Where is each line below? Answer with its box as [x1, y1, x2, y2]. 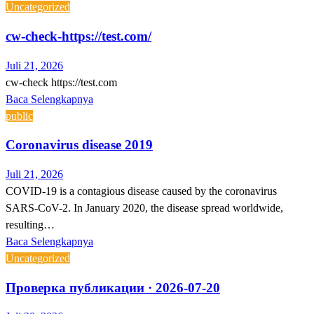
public [6, 109, 33, 122]
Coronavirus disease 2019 [6, 137, 153, 153]
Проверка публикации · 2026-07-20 [6, 280, 220, 295]
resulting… [6, 218, 55, 231]
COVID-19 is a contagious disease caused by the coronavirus [6, 184, 277, 197]
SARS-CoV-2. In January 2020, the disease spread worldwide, [6, 201, 283, 214]
